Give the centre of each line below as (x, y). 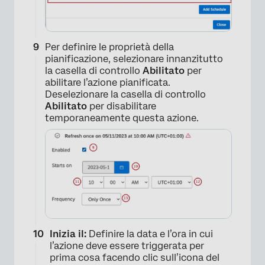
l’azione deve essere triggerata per (127, 245)
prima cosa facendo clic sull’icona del (135, 257)
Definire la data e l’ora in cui (151, 234)
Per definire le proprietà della (109, 47)
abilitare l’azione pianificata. (108, 82)
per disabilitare (123, 106)
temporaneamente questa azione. (122, 118)
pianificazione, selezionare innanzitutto (134, 59)
